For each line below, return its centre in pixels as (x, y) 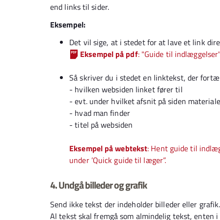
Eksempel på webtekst (109, 148)
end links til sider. (81, 7)
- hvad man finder (100, 113)
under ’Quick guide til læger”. (118, 160)
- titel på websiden (101, 125)
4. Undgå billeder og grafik (98, 185)
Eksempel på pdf (109, 54)
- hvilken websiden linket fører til (126, 89)
